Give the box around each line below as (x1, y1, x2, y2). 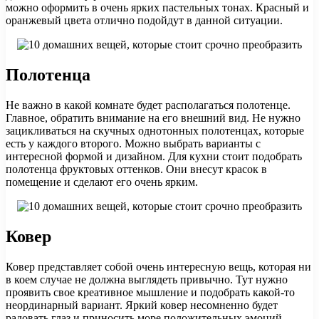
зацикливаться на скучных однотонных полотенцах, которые (6, 125, 304, 137)
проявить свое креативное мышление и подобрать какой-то (6, 286, 295, 298)
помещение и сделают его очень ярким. (6, 176, 198, 189)
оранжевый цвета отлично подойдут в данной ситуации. (6, 14, 283, 27)
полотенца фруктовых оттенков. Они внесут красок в (6, 163, 267, 176)
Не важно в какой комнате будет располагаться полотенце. (6, 99, 291, 112)
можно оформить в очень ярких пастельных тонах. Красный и (6, 1, 309, 14)
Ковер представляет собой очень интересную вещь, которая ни (6, 260, 311, 273)
